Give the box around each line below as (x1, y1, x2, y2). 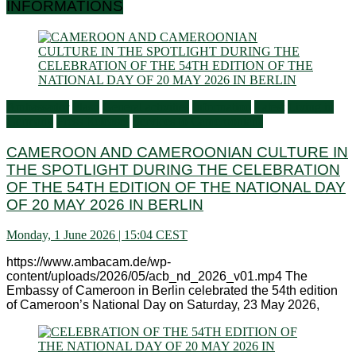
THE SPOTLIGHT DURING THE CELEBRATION (6, 161, 340, 178)
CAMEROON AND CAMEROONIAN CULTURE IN (6, 143, 348, 161)
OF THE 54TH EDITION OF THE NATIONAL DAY (6, 178, 346, 195)
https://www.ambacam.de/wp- (6, 255, 171, 269)
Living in (288, 99, 334, 114)
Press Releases (56, 114, 130, 128)
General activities (103, 99, 189, 114)
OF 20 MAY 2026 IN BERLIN (6, 195, 203, 213)
